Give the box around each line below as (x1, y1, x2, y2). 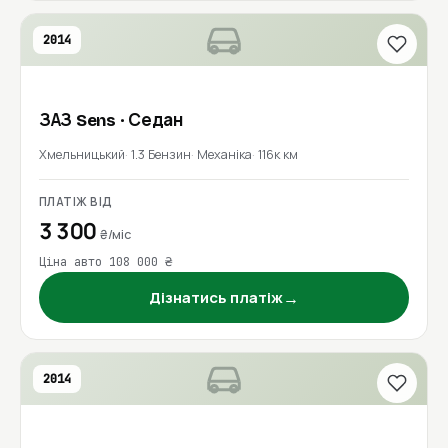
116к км (258, 146, 298, 163)
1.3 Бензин (131, 146, 191, 163)
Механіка (197, 146, 252, 163)
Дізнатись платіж (149, 287, 283, 308)
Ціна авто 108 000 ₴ (39, 254, 172, 270)
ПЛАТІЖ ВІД (39, 194, 113, 209)
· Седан (119, 110, 183, 131)
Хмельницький (39, 146, 125, 163)
